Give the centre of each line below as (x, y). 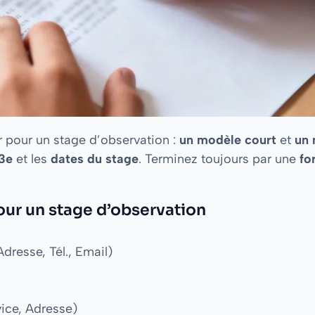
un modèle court (228, 140)
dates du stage (95, 159)
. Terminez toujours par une (219, 159)
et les (32, 159)
